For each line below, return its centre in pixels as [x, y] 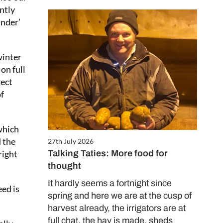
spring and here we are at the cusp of [120, 195]
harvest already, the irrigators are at [117, 208]
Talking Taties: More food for [108, 153]
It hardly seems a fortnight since [110, 183]
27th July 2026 [71, 141]
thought [64, 166]
